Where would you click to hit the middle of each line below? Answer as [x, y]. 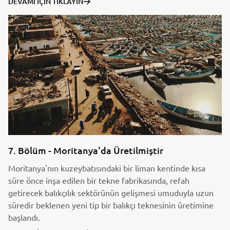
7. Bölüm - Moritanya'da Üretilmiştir [86, 150]
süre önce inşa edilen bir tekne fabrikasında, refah [99, 180]
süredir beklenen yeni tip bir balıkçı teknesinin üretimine [111, 205]
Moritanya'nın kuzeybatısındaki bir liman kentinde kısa [107, 168]
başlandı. [25, 217]
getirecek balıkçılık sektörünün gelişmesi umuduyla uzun [111, 192]
